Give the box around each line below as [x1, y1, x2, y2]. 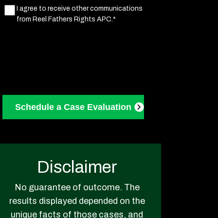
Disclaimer [36, 157, 117, 176]
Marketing [2, 4, 42, 15]
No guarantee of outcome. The [14, 182, 140, 192]
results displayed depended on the [9, 196, 145, 206]
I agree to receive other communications [17, 4, 143, 12]
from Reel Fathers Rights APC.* [17, 15, 116, 23]
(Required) [36, 18, 78, 28]
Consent [2, 18, 36, 28]
